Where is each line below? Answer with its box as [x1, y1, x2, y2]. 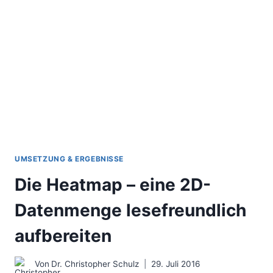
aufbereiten [15, 225, 112, 246]
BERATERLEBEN [76, 29, 145, 40]
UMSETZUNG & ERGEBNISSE [15, 154, 124, 163]
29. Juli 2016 [151, 259, 200, 269]
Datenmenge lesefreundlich [15, 199, 246, 221]
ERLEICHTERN [76, 42, 138, 52]
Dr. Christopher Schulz [51, 259, 140, 269]
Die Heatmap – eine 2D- [15, 174, 211, 195]
